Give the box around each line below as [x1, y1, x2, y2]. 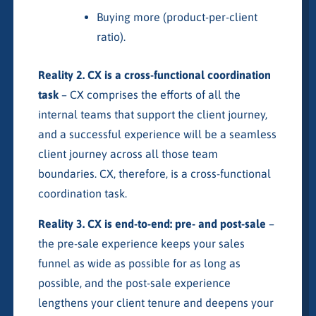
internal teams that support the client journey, [37, 107, 267, 121]
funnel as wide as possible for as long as [37, 256, 241, 269]
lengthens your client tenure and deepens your [37, 296, 274, 309]
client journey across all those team [37, 147, 218, 160]
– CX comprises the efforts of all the [58, 87, 241, 101]
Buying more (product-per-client [97, 11, 258, 24]
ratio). [97, 30, 126, 44]
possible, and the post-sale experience [37, 276, 231, 289]
